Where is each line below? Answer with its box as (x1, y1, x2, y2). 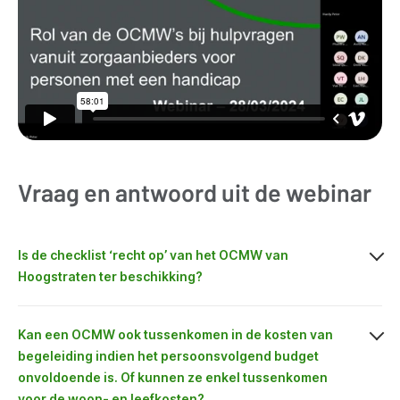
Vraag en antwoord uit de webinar (18, 178, 371, 207)
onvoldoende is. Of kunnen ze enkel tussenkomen (18, 370, 328, 386)
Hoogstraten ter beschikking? (18, 269, 203, 285)
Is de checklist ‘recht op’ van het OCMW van (18, 247, 288, 263)
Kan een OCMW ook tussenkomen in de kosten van (18, 327, 333, 343)
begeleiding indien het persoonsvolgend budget (18, 348, 319, 364)
